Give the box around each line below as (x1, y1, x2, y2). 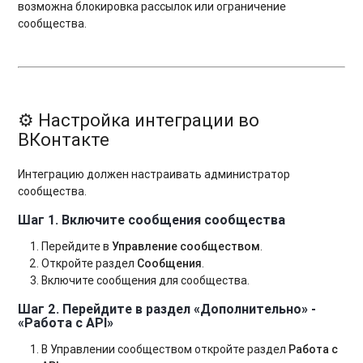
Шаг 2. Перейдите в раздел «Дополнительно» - (18, 300, 317, 317)
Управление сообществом (112, 239, 261, 254)
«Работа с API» (18, 314, 114, 331)
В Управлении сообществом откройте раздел (41, 341, 289, 357)
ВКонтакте (18, 129, 110, 152)
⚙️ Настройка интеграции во (18, 109, 260, 132)
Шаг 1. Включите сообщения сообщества (18, 211, 286, 228)
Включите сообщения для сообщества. (41, 273, 250, 288)
